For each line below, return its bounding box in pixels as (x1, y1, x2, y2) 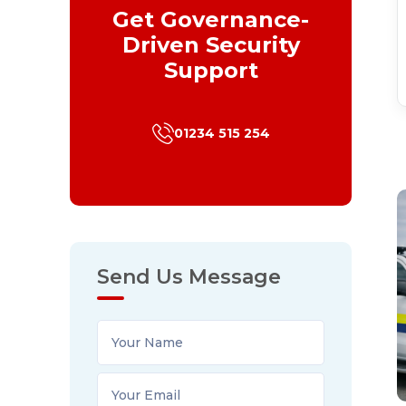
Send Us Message (97, 265, 281, 289)
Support (163, 57, 258, 83)
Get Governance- (112, 6, 310, 33)
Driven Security (121, 32, 300, 58)
